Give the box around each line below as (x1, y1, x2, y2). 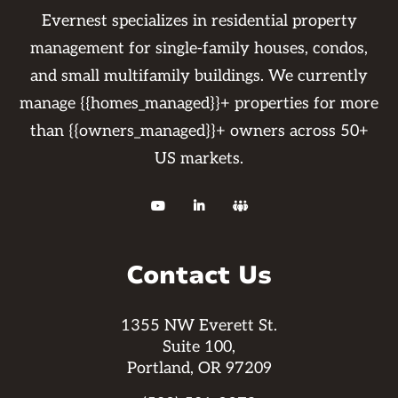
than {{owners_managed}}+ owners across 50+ (29, 122, 369, 141)
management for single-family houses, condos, (30, 39, 368, 59)
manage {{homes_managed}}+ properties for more (20, 94, 378, 114)
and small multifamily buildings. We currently (30, 67, 368, 86)
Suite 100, (163, 338, 235, 357)
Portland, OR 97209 (126, 359, 272, 378)
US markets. (155, 149, 243, 169)
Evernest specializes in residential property (41, 12, 357, 31)
